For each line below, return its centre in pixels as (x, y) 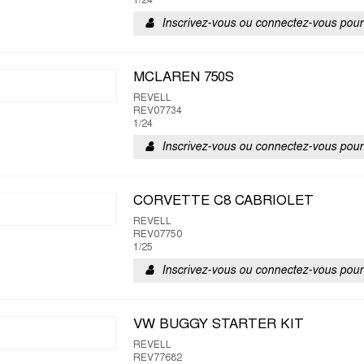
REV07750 (158, 235)
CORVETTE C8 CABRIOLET (223, 201)
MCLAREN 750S (184, 78)
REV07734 (158, 111)
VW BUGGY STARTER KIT (219, 325)
